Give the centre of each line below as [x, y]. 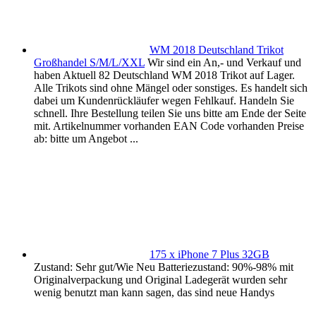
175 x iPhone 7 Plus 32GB [209, 255]
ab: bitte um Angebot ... [86, 139]
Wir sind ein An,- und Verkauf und [224, 63]
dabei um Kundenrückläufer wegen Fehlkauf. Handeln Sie [164, 101]
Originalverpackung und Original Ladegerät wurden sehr [160, 280]
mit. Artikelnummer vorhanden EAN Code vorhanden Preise [169, 126]
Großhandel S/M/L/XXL [89, 63]
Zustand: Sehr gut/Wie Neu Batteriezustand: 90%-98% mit [164, 267]
